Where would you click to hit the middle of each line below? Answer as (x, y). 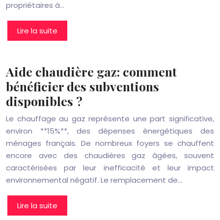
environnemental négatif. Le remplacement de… (94, 180)
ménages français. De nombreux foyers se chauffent (110, 143)
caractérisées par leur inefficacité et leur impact (110, 168)
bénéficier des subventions (82, 86)
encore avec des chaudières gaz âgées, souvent (110, 155)
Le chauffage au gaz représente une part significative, (110, 119)
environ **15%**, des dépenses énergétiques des (110, 131)
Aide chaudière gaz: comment (91, 71)
